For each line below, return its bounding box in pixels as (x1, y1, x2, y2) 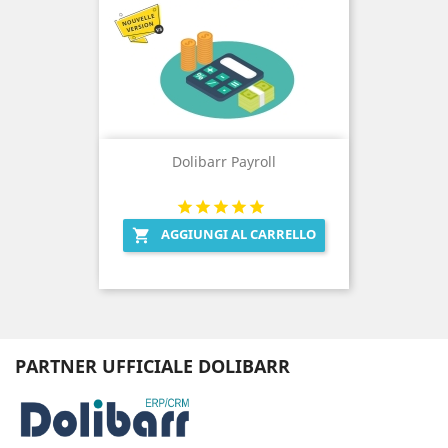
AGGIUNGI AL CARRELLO (161, 224, 316, 243)
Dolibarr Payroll (172, 151, 276, 171)
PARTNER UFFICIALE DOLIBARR (15, 354, 290, 379)
